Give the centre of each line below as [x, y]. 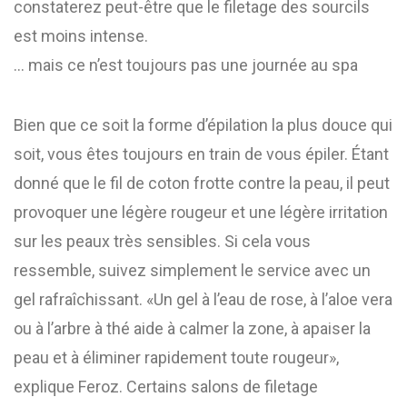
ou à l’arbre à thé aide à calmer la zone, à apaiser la [192, 328]
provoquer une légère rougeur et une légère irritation [201, 212]
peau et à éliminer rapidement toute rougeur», [176, 357]
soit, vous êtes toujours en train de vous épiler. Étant [201, 154]
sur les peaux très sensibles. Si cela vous [162, 241]
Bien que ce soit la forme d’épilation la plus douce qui [203, 125]
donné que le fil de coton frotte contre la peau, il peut [202, 183]
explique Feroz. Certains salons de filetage [166, 387]
